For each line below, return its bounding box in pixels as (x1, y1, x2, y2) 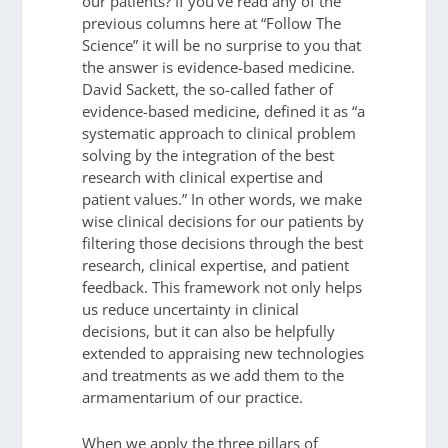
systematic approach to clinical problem (82, 122, 357, 143)
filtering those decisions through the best (82, 232, 364, 253)
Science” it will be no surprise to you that (82, 34, 362, 55)
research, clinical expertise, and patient (82, 254, 350, 275)
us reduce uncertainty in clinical (82, 298, 300, 319)
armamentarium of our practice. (82, 386, 304, 407)
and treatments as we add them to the (82, 364, 345, 385)
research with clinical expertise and (82, 166, 324, 187)
